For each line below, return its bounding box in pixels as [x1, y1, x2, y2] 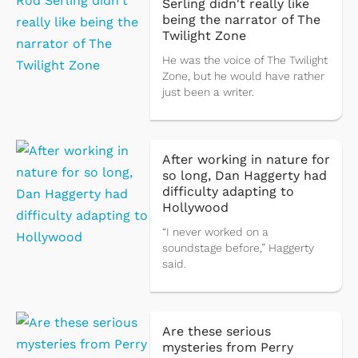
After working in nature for [161, 152, 330, 168]
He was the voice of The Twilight [161, 54, 328, 67]
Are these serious [161, 324, 271, 340]
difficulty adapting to [161, 184, 294, 200]
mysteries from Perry [161, 340, 293, 356]
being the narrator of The [161, 12, 320, 28]
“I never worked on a [161, 225, 268, 239]
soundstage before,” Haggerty [161, 241, 314, 255]
